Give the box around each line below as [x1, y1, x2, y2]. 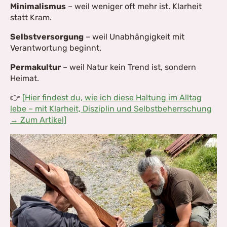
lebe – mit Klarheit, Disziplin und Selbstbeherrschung [10, 104, 212, 113]
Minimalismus [10, 2, 66, 11]
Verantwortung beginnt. [10, 43, 101, 53]
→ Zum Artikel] [10, 115, 66, 125]
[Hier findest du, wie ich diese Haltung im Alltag [22, 93, 202, 102]
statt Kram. [10, 13, 52, 22]
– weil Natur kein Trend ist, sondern [61, 62, 196, 72]
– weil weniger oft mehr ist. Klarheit [66, 2, 202, 11]
